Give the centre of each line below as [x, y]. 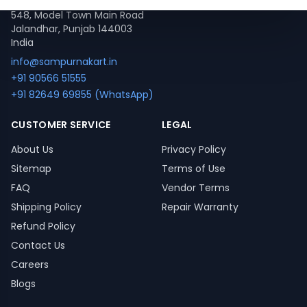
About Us [32, 149]
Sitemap [31, 169]
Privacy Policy [194, 149]
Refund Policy [43, 226]
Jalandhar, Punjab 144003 [72, 29]
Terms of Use [194, 169]
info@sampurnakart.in [64, 62]
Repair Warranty [200, 207]
